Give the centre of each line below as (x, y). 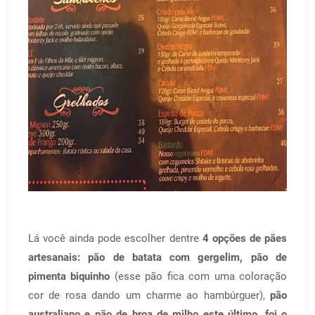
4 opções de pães (245, 238)
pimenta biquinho (69, 276)
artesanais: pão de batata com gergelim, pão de (157, 257)
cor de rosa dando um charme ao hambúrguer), (149, 295)
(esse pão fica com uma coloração (199, 276)
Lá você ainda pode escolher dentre (115, 238)
